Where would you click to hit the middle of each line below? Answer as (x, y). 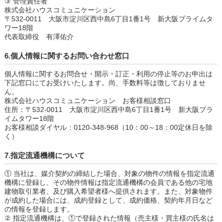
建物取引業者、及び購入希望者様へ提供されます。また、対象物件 (108, 191)
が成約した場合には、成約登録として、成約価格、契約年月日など (108, 200)
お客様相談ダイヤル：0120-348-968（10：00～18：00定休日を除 (108, 127)
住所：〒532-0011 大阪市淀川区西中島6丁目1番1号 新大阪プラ (109, 109)
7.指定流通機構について (44, 155)
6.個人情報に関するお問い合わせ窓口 (67, 55)
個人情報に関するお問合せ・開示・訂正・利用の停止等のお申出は (108, 74)
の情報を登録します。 (39, 209)
